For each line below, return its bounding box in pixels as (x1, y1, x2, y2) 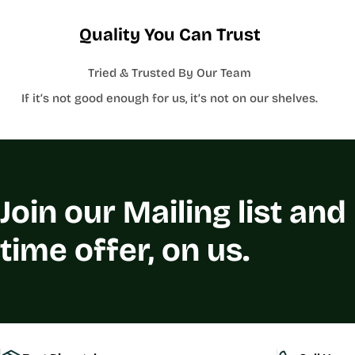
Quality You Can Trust (78, 25, 261, 45)
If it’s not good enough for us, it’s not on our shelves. (21, 91, 318, 105)
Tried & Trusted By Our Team (88, 66, 251, 80)
